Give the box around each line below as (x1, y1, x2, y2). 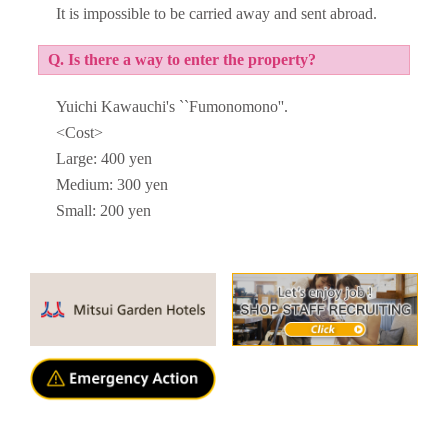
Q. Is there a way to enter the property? (47, 51, 316, 69)
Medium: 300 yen (56, 175, 169, 193)
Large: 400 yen (56, 149, 153, 167)
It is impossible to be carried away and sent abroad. (56, 4, 378, 22)
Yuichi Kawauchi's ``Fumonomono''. (56, 97, 289, 115)
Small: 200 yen (56, 201, 152, 219)
